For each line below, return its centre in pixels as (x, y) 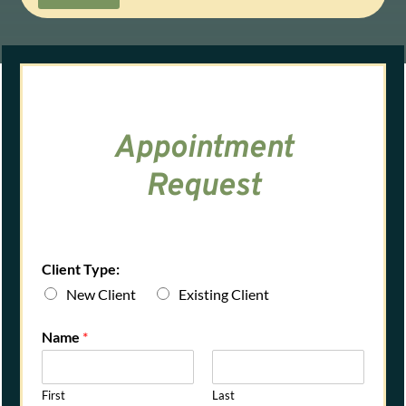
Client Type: (81, 269)
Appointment (203, 149)
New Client (101, 295)
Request (203, 187)
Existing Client (224, 295)
